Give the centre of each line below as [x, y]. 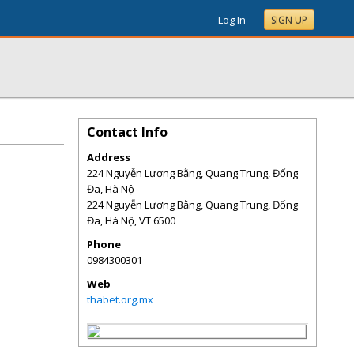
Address [109, 157]
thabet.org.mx [120, 299]
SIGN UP [289, 20]
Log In [232, 20]
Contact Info [127, 132]
